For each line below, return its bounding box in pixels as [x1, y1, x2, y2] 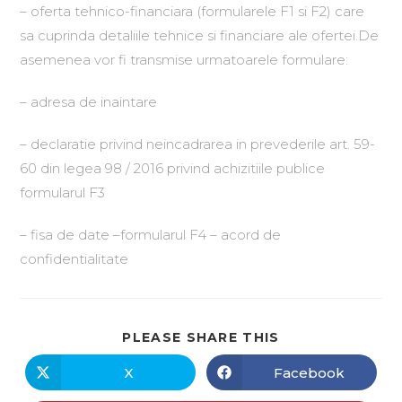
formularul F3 [20, 184, 106, 201]
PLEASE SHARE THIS [122, 329, 280, 345]
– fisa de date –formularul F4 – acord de [20, 226, 282, 243]
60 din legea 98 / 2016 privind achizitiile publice [20, 160, 329, 177]
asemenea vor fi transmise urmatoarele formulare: [20, 51, 349, 68]
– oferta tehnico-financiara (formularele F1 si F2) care [20, 3, 365, 20]
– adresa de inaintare [20, 93, 158, 110]
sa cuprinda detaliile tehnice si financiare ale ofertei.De [20, 27, 380, 44]
